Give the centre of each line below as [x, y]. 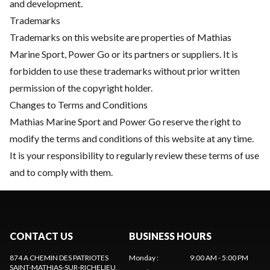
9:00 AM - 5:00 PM [219, 258]
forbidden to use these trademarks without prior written [125, 71]
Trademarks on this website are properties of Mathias [121, 37]
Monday [142, 258]
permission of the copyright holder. [81, 88]
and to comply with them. [61, 172]
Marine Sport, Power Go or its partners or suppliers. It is [124, 54]
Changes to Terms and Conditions [79, 105]
